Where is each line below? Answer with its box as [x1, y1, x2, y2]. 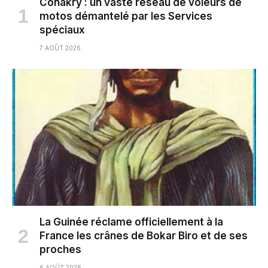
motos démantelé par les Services [39, 10, 212, 22]
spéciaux [39, 23, 85, 36]
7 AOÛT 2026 [39, 44, 81, 51]
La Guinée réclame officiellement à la [39, 216, 223, 229]
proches [39, 243, 81, 256]
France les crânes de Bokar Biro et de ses [39, 230, 248, 242]
